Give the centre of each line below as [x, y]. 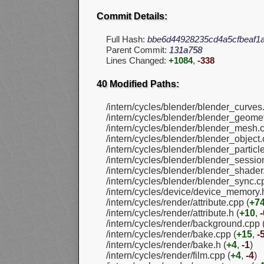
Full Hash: [127, 39]
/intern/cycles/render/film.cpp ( [168, 255]
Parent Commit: [138, 50]
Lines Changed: [137, 61]
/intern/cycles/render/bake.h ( [166, 245]
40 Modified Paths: [138, 84]
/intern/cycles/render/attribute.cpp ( [178, 202]
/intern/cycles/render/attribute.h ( [173, 213]
